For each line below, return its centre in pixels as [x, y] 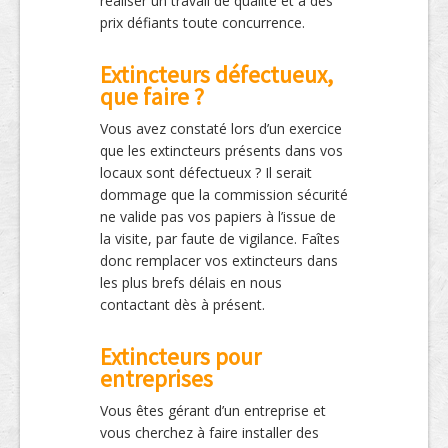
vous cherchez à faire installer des [209, 432]
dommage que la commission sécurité [224, 194]
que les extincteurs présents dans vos [221, 150]
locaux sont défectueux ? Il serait [206, 172]
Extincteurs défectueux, [216, 74]
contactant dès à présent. [182, 304]
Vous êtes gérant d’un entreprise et [213, 410]
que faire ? [152, 96]
